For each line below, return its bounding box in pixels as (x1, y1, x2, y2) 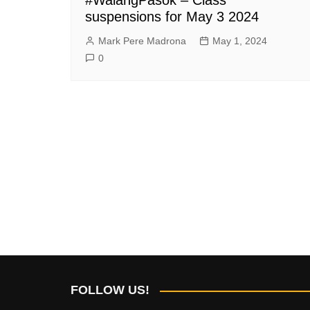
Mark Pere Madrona (98, 35, 186, 46)
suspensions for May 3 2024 (85, 8, 259, 24)
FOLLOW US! (71, 283, 149, 297)
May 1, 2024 (212, 35, 267, 46)
